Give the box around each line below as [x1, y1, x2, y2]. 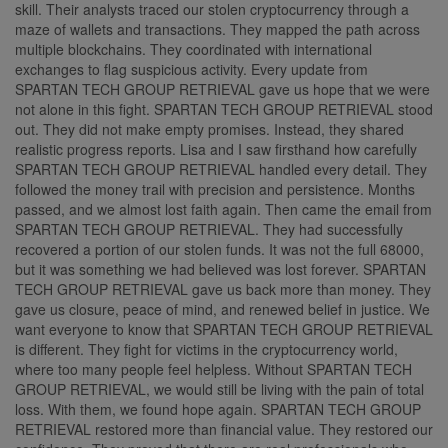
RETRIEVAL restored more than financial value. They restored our [15, 418, 433, 439]
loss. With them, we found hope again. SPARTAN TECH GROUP [15, 398, 421, 419]
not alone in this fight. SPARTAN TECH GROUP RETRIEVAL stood [15, 98, 433, 119]
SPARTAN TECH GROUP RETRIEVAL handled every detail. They [15, 158, 427, 179]
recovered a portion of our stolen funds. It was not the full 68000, [15, 238, 424, 259]
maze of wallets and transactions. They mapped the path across [15, 18, 420, 39]
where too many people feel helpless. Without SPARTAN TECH [15, 358, 412, 379]
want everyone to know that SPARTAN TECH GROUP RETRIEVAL [15, 318, 433, 339]
